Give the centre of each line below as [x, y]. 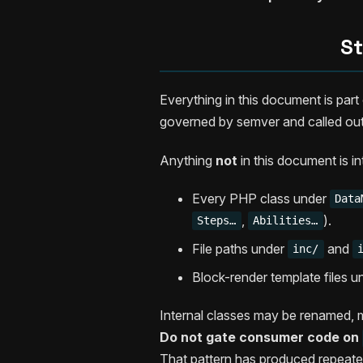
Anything [188, 160]
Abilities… [286, 221]
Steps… [217, 221]
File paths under [240, 248]
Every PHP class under [261, 198]
